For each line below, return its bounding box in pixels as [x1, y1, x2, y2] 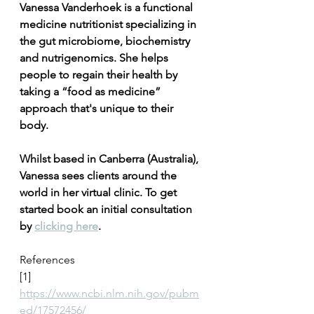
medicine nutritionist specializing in [20, 18, 199, 32]
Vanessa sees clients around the [20, 169, 179, 183]
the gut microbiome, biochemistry [20, 34, 193, 48]
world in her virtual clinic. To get [20, 186, 179, 200]
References [20, 253, 75, 267]
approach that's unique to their [20, 102, 176, 116]
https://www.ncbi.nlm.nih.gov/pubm [20, 287, 199, 301]
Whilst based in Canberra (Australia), [20, 152, 201, 166]
